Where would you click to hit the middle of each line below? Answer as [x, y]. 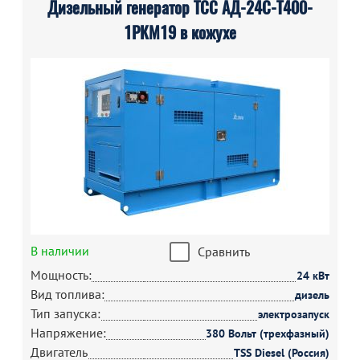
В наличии [60, 251]
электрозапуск [294, 314]
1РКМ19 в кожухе [180, 33]
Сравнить [223, 252]
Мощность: [61, 275]
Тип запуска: [65, 313]
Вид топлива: [67, 294]
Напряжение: [68, 333]
